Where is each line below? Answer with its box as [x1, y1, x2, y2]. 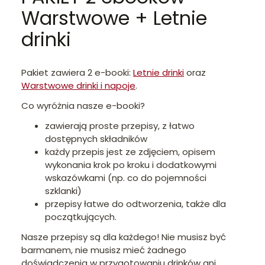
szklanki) [45, 184, 82, 197]
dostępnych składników [45, 132, 147, 145]
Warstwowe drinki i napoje [21, 79, 135, 92]
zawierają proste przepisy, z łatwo [45, 119, 195, 132]
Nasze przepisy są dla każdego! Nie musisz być [21, 230, 226, 243]
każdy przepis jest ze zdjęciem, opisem [45, 145, 215, 158]
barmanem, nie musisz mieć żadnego [21, 243, 186, 256]
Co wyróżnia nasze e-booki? [21, 99, 145, 112]
